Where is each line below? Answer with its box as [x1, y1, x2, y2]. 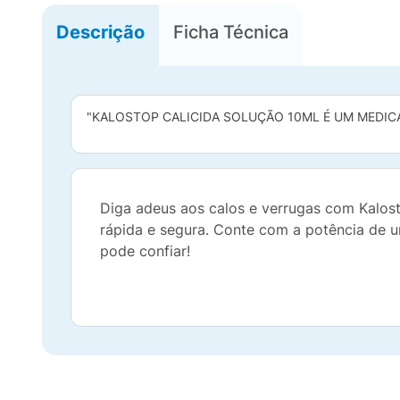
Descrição [56, 21, 145, 43]
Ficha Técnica [173, 21, 288, 43]
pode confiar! [100, 242, 190, 260]
